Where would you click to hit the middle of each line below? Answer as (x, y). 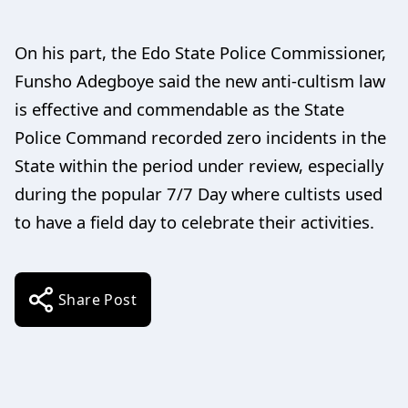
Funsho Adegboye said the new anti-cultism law (200, 80)
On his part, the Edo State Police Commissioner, (200, 52)
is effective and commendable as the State (179, 108)
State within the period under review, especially (199, 165)
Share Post (97, 299)
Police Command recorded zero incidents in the (200, 137)
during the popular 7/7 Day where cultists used (199, 193)
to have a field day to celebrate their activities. (194, 221)
